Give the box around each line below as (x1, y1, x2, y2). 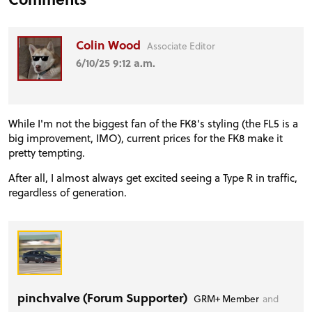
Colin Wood (76, 36, 144, 54)
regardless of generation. (8, 184, 127, 200)
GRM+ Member (194, 291, 260, 305)
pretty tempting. (8, 144, 85, 160)
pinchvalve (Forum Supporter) (17, 288, 191, 306)
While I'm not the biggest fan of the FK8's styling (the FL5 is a (8, 115, 298, 131)
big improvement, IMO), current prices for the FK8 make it (8, 130, 283, 146)
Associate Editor (147, 39, 216, 53)
